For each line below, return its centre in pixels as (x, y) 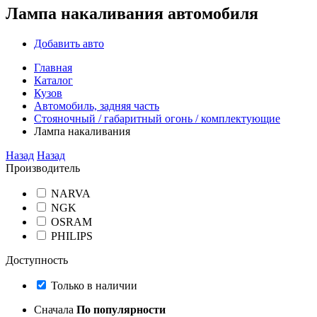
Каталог (53, 80)
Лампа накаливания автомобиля (132, 13)
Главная (53, 67)
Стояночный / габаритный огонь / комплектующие (157, 118)
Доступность (37, 260)
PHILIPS (72, 236)
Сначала (55, 309)
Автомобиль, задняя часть (97, 105)
